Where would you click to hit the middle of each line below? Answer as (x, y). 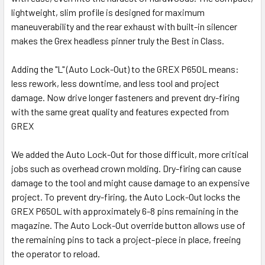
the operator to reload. (56, 253)
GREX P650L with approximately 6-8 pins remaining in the (125, 211)
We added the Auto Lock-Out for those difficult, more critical (130, 154)
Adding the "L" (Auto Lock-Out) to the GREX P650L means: (125, 69)
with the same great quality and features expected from (120, 111)
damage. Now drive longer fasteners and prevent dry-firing (125, 97)
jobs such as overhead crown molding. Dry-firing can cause (126, 168)
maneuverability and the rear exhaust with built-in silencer (124, 26)
